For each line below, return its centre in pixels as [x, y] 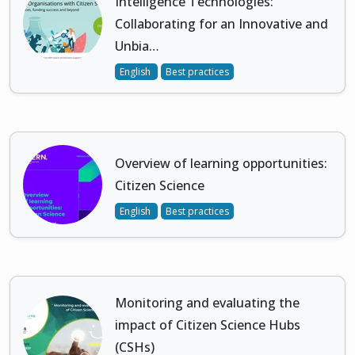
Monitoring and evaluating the [207, 303]
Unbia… [137, 46]
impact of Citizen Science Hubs [208, 325]
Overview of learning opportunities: [221, 164]
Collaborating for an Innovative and [221, 24]
